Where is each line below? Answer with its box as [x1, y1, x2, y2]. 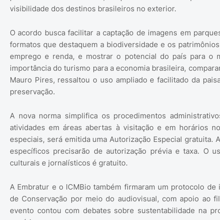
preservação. [10, 87, 55, 96]
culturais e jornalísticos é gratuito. [10, 158, 128, 167]
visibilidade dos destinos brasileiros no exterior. [10, 4, 176, 13]
